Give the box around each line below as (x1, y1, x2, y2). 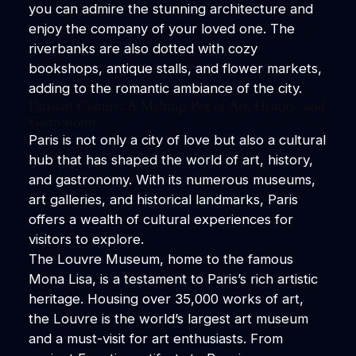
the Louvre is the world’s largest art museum (28, 310, 308, 327)
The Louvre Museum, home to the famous (28, 250, 293, 267)
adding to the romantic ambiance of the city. (28, 79, 302, 96)
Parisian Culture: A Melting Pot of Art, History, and (28, 96, 325, 115)
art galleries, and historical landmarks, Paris (28, 191, 298, 207)
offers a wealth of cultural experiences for (28, 211, 293, 227)
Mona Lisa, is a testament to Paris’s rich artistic (28, 270, 318, 287)
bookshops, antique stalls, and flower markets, (28, 60, 322, 76)
